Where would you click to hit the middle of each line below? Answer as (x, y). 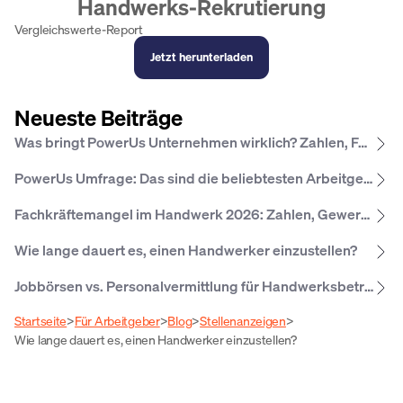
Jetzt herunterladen (201, 57)
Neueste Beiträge (99, 118)
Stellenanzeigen (243, 321)
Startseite (41, 321)
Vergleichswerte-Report (79, 29)
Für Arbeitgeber (117, 321)
